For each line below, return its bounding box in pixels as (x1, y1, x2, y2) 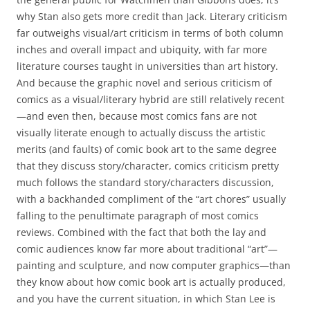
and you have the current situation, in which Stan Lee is (17, 292, 275, 306)
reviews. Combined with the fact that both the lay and (17, 226, 266, 239)
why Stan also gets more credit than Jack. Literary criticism (17, 10, 287, 24)
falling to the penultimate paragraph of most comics (17, 209, 259, 223)
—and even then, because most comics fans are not (17, 109, 257, 123)
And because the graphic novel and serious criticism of (17, 76, 272, 90)
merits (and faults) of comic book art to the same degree (17, 143, 277, 156)
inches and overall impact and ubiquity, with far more (17, 43, 267, 57)
